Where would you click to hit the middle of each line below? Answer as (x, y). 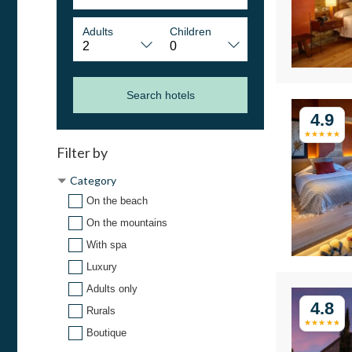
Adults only (112, 289)
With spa (106, 245)
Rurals (101, 311)
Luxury (102, 267)
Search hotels (160, 95)
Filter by (82, 153)
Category (93, 181)
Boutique (106, 333)
